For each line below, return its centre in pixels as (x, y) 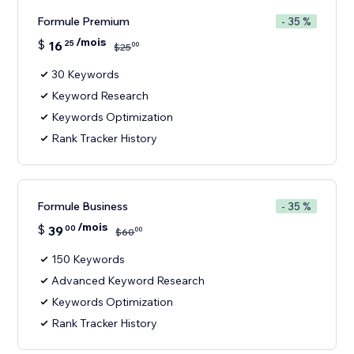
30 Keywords (86, 75)
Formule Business (83, 207)
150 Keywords (88, 260)
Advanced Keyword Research (128, 281)
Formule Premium (84, 22)
